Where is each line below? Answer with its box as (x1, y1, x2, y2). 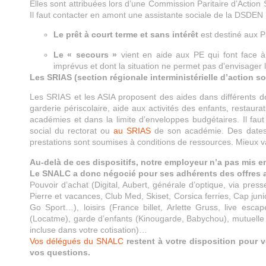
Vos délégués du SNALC (30, 236, 123, 246)
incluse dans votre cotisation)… (30, 224, 147, 235)
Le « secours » (53, 49, 118, 59)
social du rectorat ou (30, 126, 114, 136)
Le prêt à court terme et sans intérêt (53, 30, 198, 40)
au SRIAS (113, 126, 155, 136)
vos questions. (30, 247, 90, 257)
